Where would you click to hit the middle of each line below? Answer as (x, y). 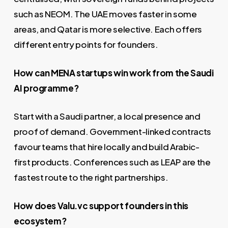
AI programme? (46, 88)
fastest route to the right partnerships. (91, 177)
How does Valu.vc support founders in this (101, 205)
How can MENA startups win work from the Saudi (113, 73)
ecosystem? (40, 221)
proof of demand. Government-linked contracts (112, 132)
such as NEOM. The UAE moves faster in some (105, 14)
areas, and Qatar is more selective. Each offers (108, 29)
